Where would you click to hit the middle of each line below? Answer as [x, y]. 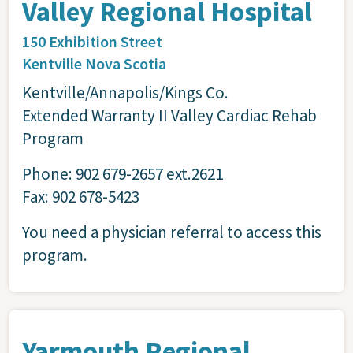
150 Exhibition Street [92, 41]
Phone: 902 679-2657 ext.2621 [123, 173]
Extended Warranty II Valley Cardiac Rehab [169, 115]
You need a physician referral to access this [172, 232]
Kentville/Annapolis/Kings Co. [125, 92]
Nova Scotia [126, 63]
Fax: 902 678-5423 [81, 196]
